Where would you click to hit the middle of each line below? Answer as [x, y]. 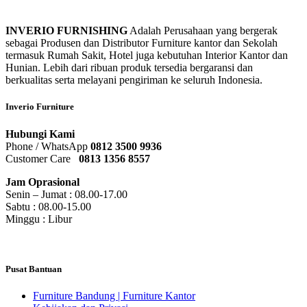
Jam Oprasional [42, 182]
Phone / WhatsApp [48, 146]
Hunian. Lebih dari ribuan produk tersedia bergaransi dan [129, 68]
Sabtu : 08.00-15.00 [48, 206]
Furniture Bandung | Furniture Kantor [114, 295]
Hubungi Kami [40, 134]
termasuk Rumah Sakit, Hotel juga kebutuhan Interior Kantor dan [147, 56]
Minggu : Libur [39, 219]
